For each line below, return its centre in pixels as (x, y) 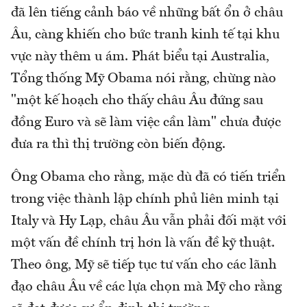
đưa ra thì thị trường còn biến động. (118, 144)
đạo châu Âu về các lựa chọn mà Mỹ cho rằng (146, 287)
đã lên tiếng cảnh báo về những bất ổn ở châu (147, 13)
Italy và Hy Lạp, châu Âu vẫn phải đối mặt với (149, 221)
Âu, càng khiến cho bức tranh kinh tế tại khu (145, 35)
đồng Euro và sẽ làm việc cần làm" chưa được (146, 122)
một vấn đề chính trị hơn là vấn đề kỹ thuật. (143, 243)
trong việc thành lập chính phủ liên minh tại (145, 199)
